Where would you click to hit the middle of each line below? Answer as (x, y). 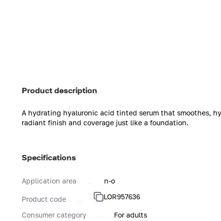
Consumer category (54, 215)
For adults (130, 215)
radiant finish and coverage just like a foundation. (105, 122)
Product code (44, 199)
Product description (59, 90)
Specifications (49, 157)
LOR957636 (122, 196)
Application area (49, 181)
